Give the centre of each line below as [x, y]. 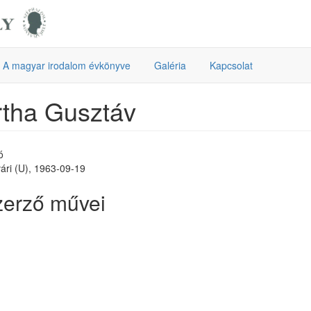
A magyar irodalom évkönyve [67, 65]
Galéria [170, 65]
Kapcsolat [231, 65]
